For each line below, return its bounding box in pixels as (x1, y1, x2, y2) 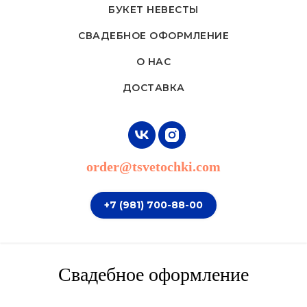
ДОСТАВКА (122, 81, 185, 94)
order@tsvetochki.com (86, 158, 221, 174)
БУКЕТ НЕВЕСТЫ (108, 3, 199, 16)
